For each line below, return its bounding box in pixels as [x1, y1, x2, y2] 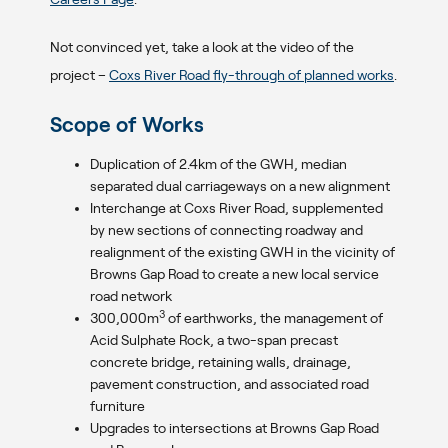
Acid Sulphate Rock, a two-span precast [90, 332, 338, 349]
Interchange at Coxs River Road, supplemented [90, 200, 383, 217]
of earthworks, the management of [165, 310, 383, 327]
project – [50, 66, 109, 83]
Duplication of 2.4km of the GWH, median [90, 156, 347, 173]
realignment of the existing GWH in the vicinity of [90, 244, 395, 261]
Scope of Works [50, 112, 204, 136]
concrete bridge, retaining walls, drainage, [90, 354, 351, 371]
